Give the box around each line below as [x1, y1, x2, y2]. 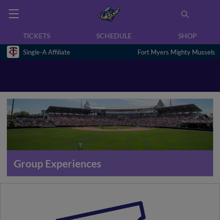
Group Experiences [14, 157, 101, 169]
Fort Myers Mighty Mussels [137, 48, 215, 56]
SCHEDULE [96, 31, 132, 40]
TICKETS [23, 31, 51, 40]
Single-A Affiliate [23, 48, 70, 56]
